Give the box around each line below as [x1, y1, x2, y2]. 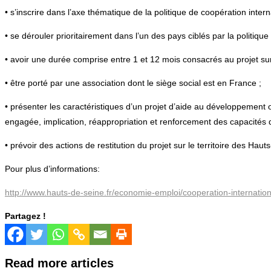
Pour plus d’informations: [5, 163, 100, 174]
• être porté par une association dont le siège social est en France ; [5, 77, 261, 88]
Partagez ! [5, 211, 46, 221]
